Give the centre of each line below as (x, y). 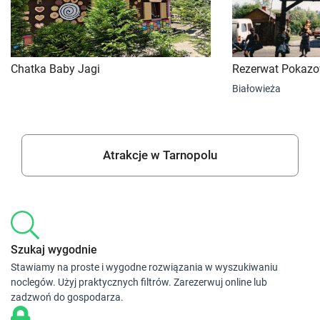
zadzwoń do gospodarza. (67, 297)
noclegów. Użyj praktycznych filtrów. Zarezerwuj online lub (139, 282)
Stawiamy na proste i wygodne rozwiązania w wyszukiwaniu (144, 267)
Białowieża (256, 89)
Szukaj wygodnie (54, 249)
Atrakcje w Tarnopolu (160, 155)
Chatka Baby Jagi (55, 69)
